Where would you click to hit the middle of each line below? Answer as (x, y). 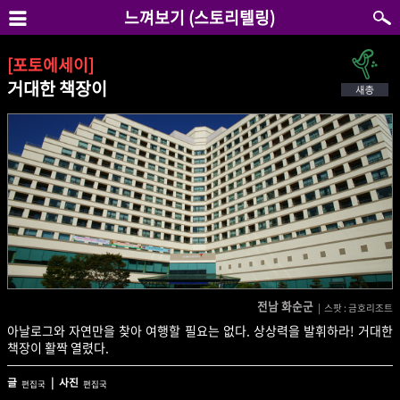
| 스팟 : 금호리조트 (354, 307)
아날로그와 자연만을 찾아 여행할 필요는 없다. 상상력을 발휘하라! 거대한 (200, 331)
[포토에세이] (50, 65)
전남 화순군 (287, 305)
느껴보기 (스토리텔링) (200, 17)
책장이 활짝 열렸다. (58, 348)
